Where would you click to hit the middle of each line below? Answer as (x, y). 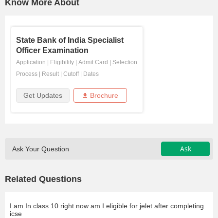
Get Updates (43, 96)
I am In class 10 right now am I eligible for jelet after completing (107, 206)
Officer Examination (52, 51)
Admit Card (93, 63)
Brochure (104, 96)
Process (27, 74)
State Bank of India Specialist (70, 40)
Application (31, 63)
